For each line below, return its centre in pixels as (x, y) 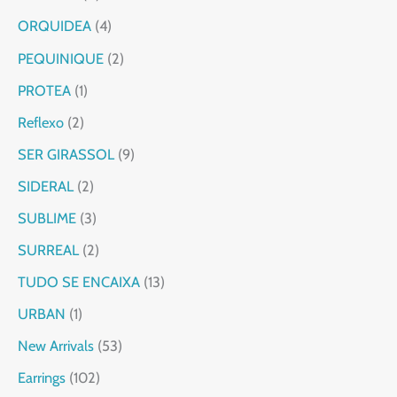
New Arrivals (56, 346)
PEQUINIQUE (61, 58)
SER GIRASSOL (66, 154)
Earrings (42, 378)
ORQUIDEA (54, 26)
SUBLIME (47, 218)
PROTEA (44, 90)
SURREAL (48, 250)
